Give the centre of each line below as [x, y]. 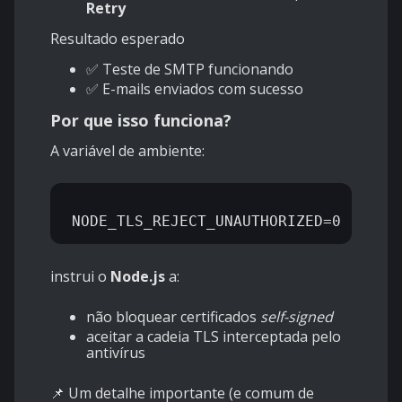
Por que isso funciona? [141, 121]
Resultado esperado [118, 39]
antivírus [116, 353]
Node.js [138, 277]
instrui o [80, 277]
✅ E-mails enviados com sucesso [195, 89]
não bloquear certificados [173, 317]
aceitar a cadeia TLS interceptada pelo [214, 337]
